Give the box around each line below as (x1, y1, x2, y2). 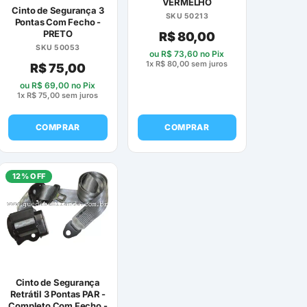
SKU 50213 (165, 11, 208, 21)
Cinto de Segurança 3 (12, 5, 104, 16)
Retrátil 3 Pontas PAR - (10, 288, 106, 299)
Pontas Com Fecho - (14, 16, 101, 28)
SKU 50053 (36, 43, 80, 53)
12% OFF (12, 171, 46, 181)
